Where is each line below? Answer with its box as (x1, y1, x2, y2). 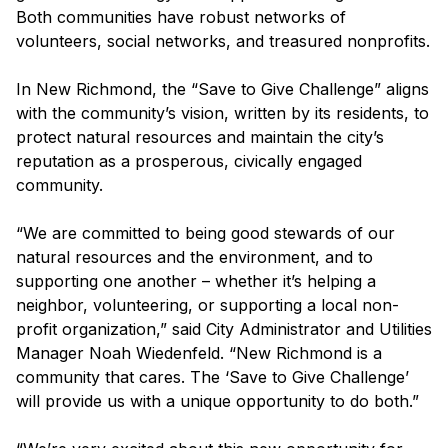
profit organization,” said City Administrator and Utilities (16, 319, 432, 340)
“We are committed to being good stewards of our (16, 223, 395, 244)
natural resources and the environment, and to (16, 247, 373, 268)
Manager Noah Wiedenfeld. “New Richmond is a (16, 343, 382, 364)
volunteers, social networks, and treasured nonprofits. (16, 31, 430, 52)
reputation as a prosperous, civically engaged (16, 151, 362, 172)
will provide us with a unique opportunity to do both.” (16, 391, 419, 412)
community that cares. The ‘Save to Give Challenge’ (16, 367, 409, 388)
